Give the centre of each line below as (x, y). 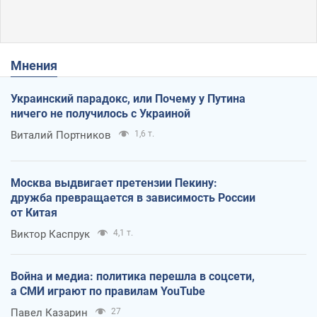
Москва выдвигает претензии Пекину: (114, 183)
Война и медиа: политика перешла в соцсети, (133, 276)
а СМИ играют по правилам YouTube (108, 291)
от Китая (34, 212)
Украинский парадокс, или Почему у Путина (128, 98)
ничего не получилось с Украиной (100, 113)
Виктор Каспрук (50, 234)
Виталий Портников (61, 135)
